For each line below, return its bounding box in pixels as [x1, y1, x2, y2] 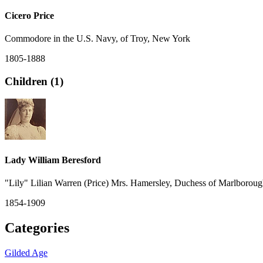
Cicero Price [5, 10, 54, 21]
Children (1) [5, 75, 63, 87]
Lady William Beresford [5, 154, 101, 165]
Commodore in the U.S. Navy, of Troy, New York [5, 33, 190, 43]
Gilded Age [5, 247, 48, 258]
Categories [5, 220, 69, 235]
